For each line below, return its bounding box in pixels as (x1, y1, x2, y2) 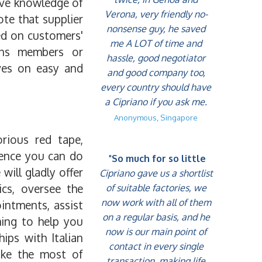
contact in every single (108, 240, 204, 253)
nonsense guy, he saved (106, 23, 205, 35)
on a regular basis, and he (102, 211, 210, 223)
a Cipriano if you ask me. (105, 96, 207, 108)
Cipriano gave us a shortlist (99, 167, 213, 180)
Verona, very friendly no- (104, 8, 208, 20)
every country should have (101, 81, 211, 93)
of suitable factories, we (105, 182, 206, 194)
